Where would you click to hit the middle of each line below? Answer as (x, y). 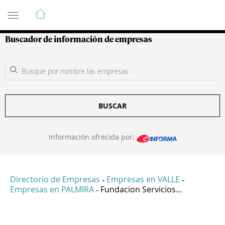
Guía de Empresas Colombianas (95, 10)
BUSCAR (113, 106)
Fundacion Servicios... (141, 190)
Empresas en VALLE (143, 180)
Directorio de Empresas (55, 180)
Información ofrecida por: (92, 137)
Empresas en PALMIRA (52, 190)
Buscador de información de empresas (79, 40)
